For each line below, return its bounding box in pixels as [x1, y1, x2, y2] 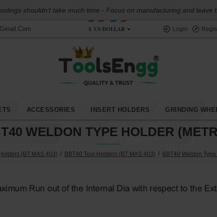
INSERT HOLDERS [91, 106, 150, 113]
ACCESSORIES [26, 106, 75, 113]
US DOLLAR [94, 25, 125, 33]
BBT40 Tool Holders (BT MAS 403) [64, 150, 155, 157]
